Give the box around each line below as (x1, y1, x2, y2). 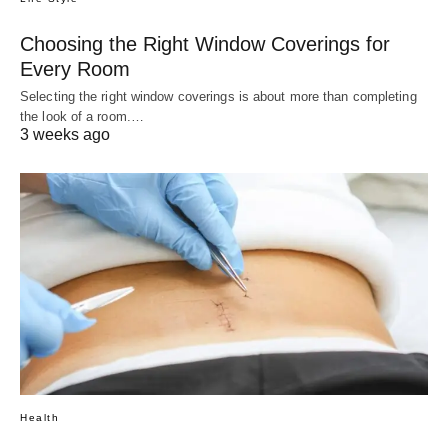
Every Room (20, 58, 130, 81)
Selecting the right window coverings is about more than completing (20, 89, 417, 105)
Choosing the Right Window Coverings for (20, 33, 390, 56)
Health (20, 411, 59, 423)
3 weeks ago (20, 126, 110, 144)
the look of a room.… (20, 109, 144, 125)
